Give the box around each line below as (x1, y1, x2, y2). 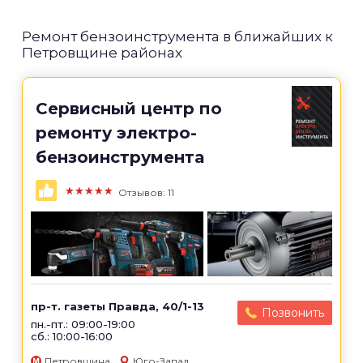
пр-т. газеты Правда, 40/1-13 (31, 300, 204, 313)
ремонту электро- (36, 123, 197, 143)
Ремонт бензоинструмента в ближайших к (22, 28, 333, 45)
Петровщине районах (22, 45, 182, 61)
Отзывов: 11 (118, 186, 174, 199)
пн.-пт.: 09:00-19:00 (31, 318, 135, 331)
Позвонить (262, 305, 324, 320)
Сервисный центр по (36, 99, 222, 118)
